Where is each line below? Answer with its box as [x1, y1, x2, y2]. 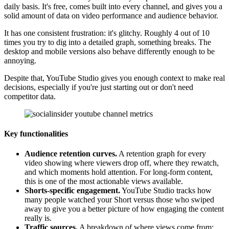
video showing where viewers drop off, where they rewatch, [25, 158, 219, 168]
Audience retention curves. [25, 149, 117, 158]
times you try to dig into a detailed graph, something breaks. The [4, 37, 211, 47]
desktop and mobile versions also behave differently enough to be [4, 47, 215, 56]
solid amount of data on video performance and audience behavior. [4, 11, 220, 20]
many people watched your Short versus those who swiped [25, 195, 214, 204]
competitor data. [4, 91, 56, 101]
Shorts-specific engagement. [25, 186, 120, 195]
